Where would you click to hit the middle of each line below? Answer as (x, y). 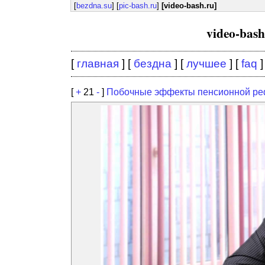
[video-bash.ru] (189, 6)
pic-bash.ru (138, 6)
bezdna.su (94, 6)
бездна (153, 64)
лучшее (206, 64)
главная (98, 64)
